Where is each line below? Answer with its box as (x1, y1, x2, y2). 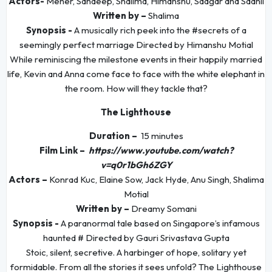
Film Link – (39, 144, 85, 157)
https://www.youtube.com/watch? (88, 144, 233, 157)
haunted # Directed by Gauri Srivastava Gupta (42, 232, 229, 244)
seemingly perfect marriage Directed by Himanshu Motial (19, 39, 253, 51)
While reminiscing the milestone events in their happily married (10, 53, 262, 66)
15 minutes (140, 130, 183, 142)
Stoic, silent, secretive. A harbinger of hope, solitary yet (25, 246, 246, 259)
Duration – (89, 130, 141, 142)
